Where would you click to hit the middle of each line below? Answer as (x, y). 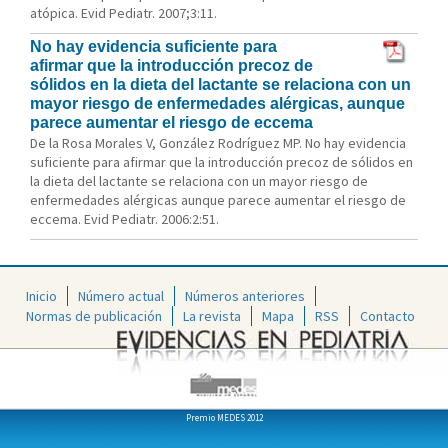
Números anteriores (245, 295)
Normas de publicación (94, 315)
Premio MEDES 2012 (224, 417)
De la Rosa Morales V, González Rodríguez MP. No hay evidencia (218, 143)
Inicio (41, 295)
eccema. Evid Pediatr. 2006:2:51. (124, 219)
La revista (212, 315)
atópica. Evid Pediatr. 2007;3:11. (123, 13)
